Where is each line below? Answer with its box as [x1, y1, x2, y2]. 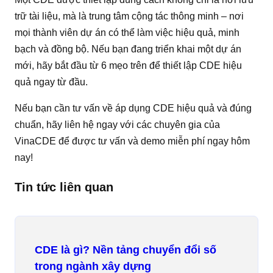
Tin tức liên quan [15, 180, 113, 194]
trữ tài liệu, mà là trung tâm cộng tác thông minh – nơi [15, 10, 244, 21]
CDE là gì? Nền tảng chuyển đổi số [35, 243, 216, 256]
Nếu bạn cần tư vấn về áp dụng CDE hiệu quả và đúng [15, 102, 252, 113]
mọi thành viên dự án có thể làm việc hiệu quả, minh [15, 27, 239, 38]
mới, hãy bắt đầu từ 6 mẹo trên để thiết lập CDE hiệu [15, 60, 242, 71]
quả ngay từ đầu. [15, 76, 88, 87]
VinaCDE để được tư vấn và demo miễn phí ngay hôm [15, 135, 250, 146]
